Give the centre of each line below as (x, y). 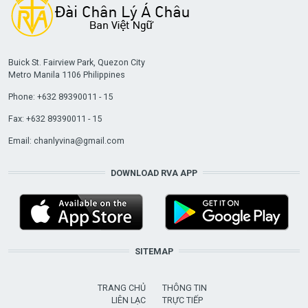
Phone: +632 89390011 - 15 (60, 96)
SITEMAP (154, 251)
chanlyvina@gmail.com (79, 140)
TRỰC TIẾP (182, 300)
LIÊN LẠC (129, 300)
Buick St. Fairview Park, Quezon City (76, 62)
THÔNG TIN (184, 287)
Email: (21, 140)
